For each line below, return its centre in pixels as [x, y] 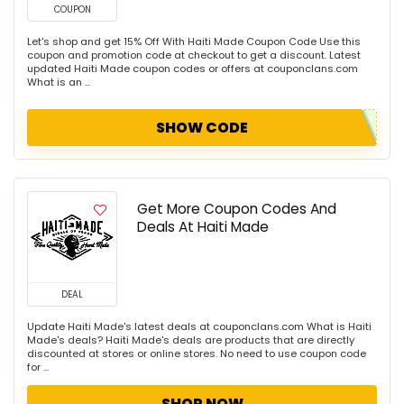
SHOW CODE [202, 128]
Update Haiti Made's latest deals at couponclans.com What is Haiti [199, 327]
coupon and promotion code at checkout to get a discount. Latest [194, 55]
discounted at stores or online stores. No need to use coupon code [197, 354]
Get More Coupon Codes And [237, 209]
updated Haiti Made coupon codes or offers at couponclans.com [193, 69]
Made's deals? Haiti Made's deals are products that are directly [191, 340]
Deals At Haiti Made [203, 227]
